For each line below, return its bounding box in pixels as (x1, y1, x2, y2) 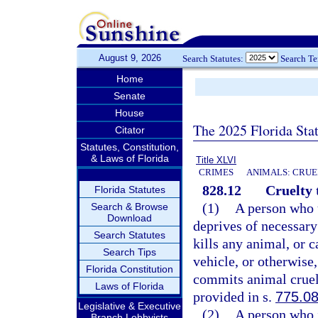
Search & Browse (91, 201, 168, 212)
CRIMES (199, 167, 234, 177)
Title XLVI (196, 155, 236, 165)
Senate (114, 90, 146, 102)
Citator (114, 124, 145, 136)
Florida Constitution (86, 263, 173, 275)
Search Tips (103, 246, 156, 258)
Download (107, 212, 152, 224)
